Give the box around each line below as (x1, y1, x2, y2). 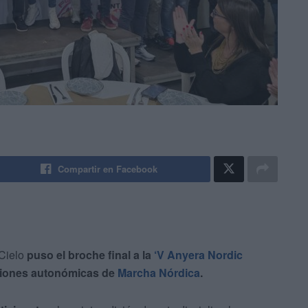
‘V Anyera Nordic (154, 247, 243, 263)
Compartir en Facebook (58, 162, 158, 176)
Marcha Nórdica (118, 265, 200, 281)
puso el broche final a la (27, 247, 154, 263)
